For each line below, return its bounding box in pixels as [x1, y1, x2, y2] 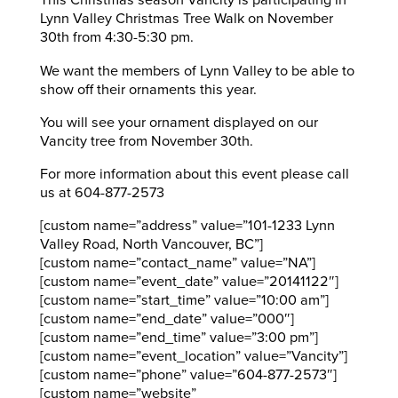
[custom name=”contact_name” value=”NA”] [39, 254, 315, 273]
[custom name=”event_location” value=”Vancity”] [39, 347, 347, 366]
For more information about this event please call [39, 165, 349, 184]
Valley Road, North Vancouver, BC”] [39, 235, 263, 254]
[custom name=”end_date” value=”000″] [39, 310, 294, 329]
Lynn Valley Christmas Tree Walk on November [39, 10, 333, 28]
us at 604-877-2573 [39, 184, 164, 203]
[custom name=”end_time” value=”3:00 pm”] [39, 329, 318, 347]
